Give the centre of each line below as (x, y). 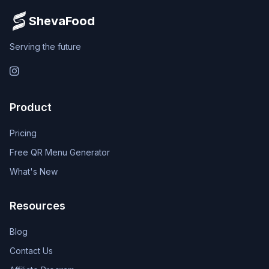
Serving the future (45, 47)
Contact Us (31, 251)
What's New (34, 171)
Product (31, 107)
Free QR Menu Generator (60, 152)
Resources (38, 206)
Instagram (41, 70)
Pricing (23, 133)
